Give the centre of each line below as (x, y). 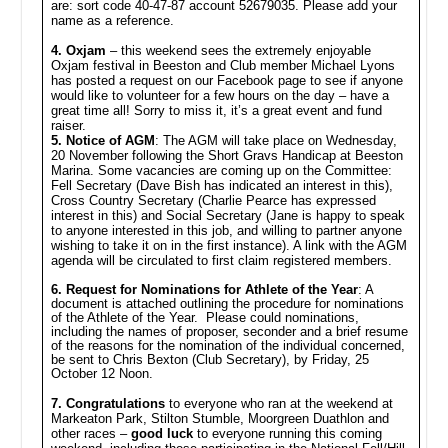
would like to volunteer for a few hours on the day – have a (219, 95)
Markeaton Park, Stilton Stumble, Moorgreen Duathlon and (219, 418)
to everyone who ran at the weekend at (278, 403)
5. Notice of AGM (102, 140)
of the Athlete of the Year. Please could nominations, (204, 317)
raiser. (68, 125)
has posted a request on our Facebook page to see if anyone (226, 80)
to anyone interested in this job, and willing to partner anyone (226, 230)
